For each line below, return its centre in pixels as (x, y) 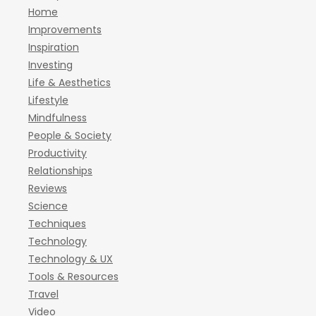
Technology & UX (71, 259)
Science (48, 206)
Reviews (48, 188)
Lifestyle (48, 100)
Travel (43, 294)
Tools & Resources (73, 276)
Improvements (65, 30)
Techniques (57, 224)
